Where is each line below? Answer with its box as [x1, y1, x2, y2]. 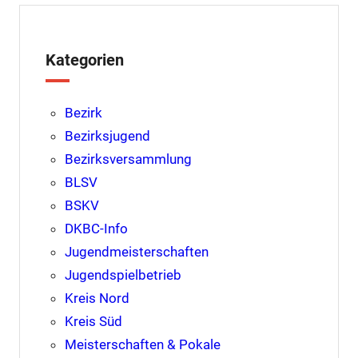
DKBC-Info [64, 221, 128, 237]
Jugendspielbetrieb [64, 267, 181, 284]
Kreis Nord [64, 290, 129, 307]
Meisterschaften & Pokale [64, 336, 221, 353]
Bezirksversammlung [64, 151, 192, 168]
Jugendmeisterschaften [64, 244, 209, 261]
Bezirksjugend [64, 128, 150, 145]
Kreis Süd [64, 313, 122, 330]
